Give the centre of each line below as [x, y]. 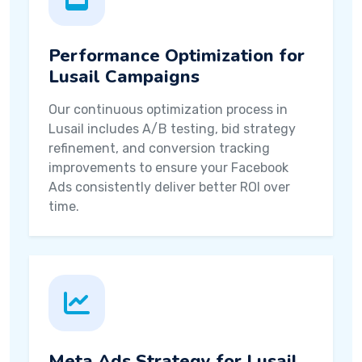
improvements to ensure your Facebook [168, 168]
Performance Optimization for [177, 56]
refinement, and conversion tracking [159, 148]
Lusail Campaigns [124, 77]
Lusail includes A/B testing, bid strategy [172, 129]
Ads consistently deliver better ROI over [169, 187]
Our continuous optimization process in [168, 109]
